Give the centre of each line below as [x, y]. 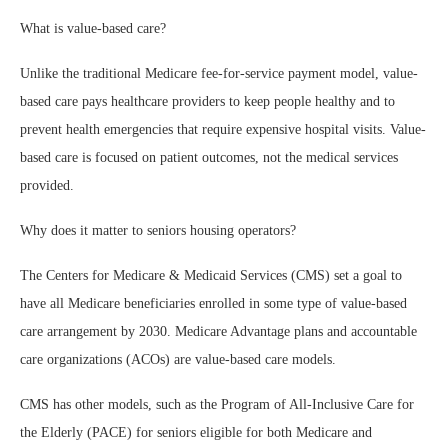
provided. [47, 185]
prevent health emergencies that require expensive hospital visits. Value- [223, 129]
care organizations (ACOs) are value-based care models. [180, 359]
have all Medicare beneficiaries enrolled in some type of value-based [213, 303]
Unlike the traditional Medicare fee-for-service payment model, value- [219, 73]
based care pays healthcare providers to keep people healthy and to [207, 101]
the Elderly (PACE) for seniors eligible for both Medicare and [196, 432]
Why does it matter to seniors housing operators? [158, 230]
